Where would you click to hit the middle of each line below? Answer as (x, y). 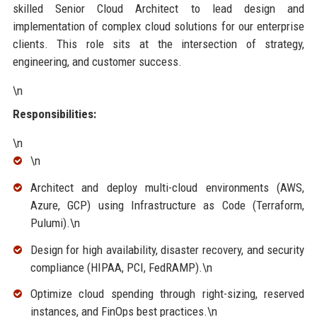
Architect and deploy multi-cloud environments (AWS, (167, 187)
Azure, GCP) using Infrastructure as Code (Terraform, (167, 205)
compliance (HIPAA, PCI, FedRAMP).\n (121, 267)
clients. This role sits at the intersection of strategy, (158, 44)
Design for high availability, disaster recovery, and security (167, 249)
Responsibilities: (54, 114)
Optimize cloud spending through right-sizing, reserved (167, 294)
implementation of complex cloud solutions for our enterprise (158, 26)
